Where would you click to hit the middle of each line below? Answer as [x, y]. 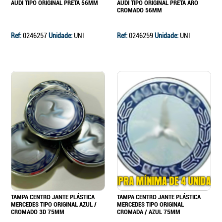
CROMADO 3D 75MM [38, 212]
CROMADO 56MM [139, 10]
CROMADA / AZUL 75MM [149, 212]
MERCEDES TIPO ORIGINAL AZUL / [54, 205]
